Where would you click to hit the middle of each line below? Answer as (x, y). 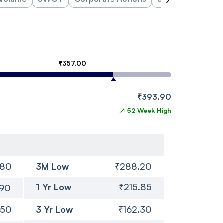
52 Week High (149, 110)
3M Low (52, 166)
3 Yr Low (54, 209)
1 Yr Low (53, 186)
